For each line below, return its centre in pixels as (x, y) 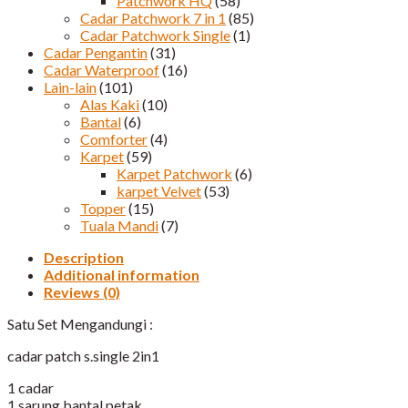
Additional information (122, 274)
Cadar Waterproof (102, 69)
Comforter (114, 138)
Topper (103, 208)
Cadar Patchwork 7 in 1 (153, 17)
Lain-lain (70, 87)
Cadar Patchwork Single (155, 35)
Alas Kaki (110, 104)
